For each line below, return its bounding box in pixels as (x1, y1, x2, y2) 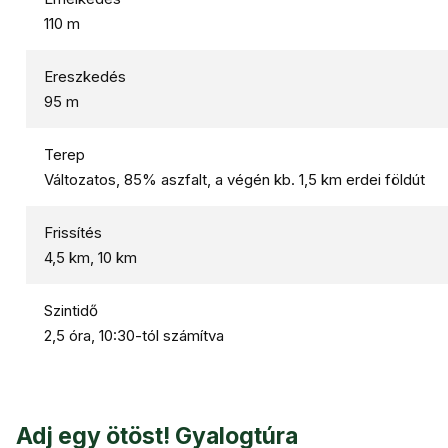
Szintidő (44, 301, 98, 320)
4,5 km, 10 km (44, 248, 137, 267)
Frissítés (44, 223, 102, 242)
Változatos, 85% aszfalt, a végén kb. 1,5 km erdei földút (44, 170, 425, 189)
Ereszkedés (44, 67, 126, 86)
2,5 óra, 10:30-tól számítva (44, 326, 224, 345)
